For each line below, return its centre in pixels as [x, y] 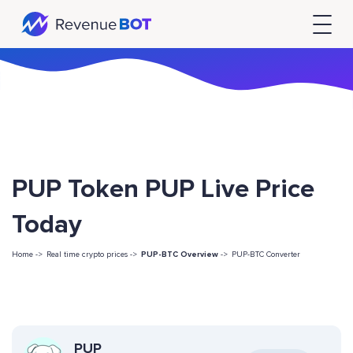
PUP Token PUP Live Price [163, 190]
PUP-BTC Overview [180, 255]
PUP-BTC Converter [266, 255]
